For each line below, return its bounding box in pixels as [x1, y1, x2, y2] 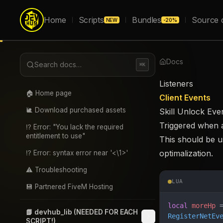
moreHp [188, 202, 216, 210]
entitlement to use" [26, 132, 85, 140]
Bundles [131, 15, 161, 25]
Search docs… [34, 60, 82, 69]
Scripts [78, 15, 104, 25]
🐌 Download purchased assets [26, 106, 126, 114]
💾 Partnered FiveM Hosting [26, 183, 113, 191]
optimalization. [159, 148, 213, 158]
